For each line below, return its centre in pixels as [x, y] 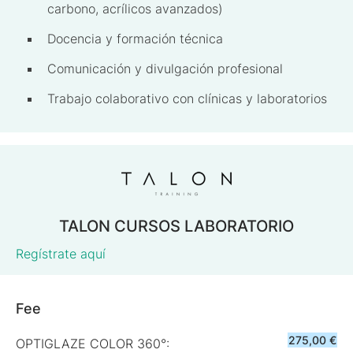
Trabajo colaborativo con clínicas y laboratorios [189, 98]
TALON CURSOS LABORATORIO [176, 227]
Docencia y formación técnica [135, 38]
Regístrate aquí [61, 254]
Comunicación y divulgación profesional [165, 68]
